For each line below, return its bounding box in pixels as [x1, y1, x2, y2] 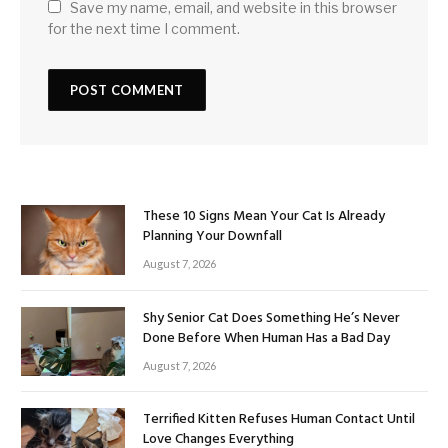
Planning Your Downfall [143, 225, 282, 249]
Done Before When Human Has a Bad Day [143, 326, 390, 350]
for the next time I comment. [48, 20, 240, 38]
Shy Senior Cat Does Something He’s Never [143, 306, 400, 330]
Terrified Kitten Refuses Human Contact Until [143, 408, 415, 432]
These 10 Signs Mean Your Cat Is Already [143, 205, 385, 229]
